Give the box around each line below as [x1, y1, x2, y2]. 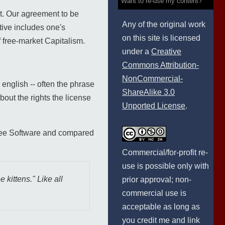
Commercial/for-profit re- [122, 148, 208, 157]
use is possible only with [122, 162, 209, 170]
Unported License [122, 101, 185, 110]
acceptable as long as [122, 202, 200, 211]
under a [122, 47, 151, 56]
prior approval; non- [122, 175, 191, 184]
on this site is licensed [122, 34, 200, 42]
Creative [151, 47, 181, 56]
